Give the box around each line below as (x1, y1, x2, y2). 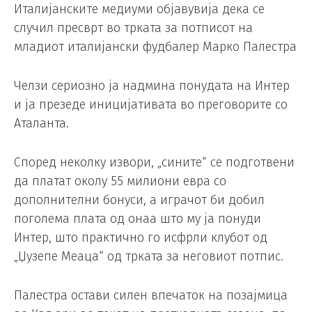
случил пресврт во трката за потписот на (14, 20, 253, 36)
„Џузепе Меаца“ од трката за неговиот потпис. (14, 248, 283, 264)
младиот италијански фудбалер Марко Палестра (14, 39, 297, 55)
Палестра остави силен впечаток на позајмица (14, 287, 288, 303)
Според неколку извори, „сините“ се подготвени (14, 154, 295, 170)
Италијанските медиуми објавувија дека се (14, 1, 265, 17)
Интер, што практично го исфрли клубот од (14, 229, 267, 245)
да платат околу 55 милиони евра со (14, 173, 226, 189)
